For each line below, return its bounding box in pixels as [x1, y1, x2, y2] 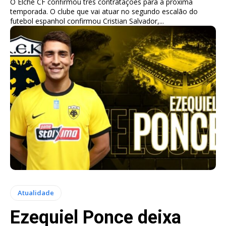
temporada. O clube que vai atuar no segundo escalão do [10, 6, 198, 16]
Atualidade [18, 188, 54, 197]
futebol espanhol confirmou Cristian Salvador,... [10, 16, 164, 26]
